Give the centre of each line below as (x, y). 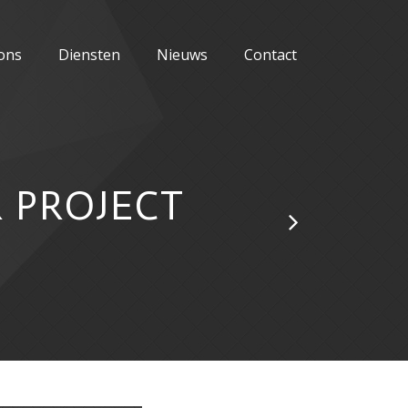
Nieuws (182, 55)
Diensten (89, 55)
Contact (270, 55)
